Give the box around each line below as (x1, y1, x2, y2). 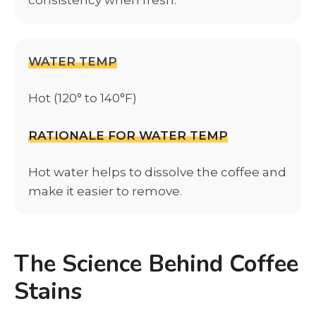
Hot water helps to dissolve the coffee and (28, 165, 286, 180)
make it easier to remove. (28, 184, 182, 199)
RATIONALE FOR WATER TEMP (28, 128, 228, 142)
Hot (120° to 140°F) (28, 91, 137, 106)
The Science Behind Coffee (14, 248, 298, 281)
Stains (14, 276, 82, 308)
